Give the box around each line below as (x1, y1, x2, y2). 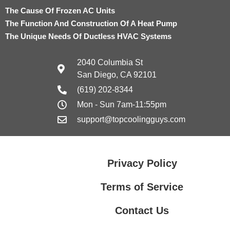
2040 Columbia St (76, 58, 143, 67)
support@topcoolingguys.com (76, 115, 185, 124)
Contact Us (115, 205, 169, 216)
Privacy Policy (107, 158, 177, 169)
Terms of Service (101, 181, 184, 193)
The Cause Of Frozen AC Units (5, 6, 115, 15)
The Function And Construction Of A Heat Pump (5, 19, 177, 28)
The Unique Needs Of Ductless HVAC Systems (5, 32, 171, 41)
